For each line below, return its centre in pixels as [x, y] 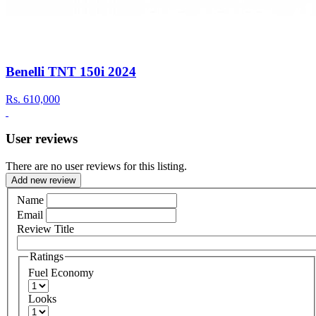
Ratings [47, 256]
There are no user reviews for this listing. [96, 166]
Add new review [43, 180]
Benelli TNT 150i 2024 [71, 71]
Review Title [45, 229]
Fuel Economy [61, 273]
